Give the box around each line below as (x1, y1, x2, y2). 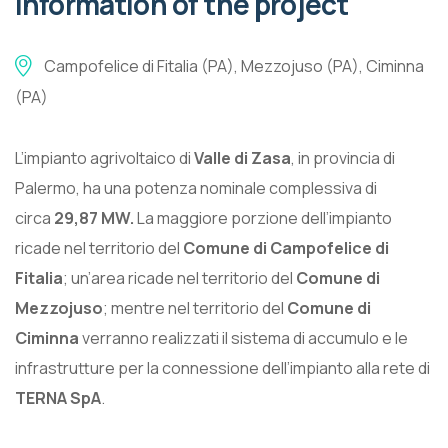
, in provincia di (291, 147, 395, 170)
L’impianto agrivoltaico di (15, 147, 194, 170)
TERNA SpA (15, 387, 101, 410)
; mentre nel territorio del (103, 297, 287, 320)
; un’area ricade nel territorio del (63, 267, 296, 290)
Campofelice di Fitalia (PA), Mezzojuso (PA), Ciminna (44, 55, 424, 78)
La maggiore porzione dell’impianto (137, 207, 392, 230)
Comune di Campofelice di (183, 237, 389, 260)
